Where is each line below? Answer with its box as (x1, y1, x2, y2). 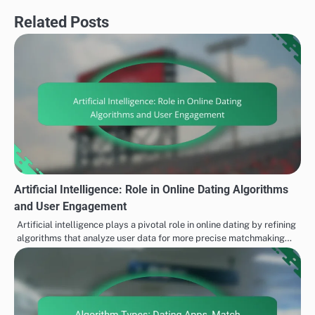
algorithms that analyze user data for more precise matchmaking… (17, 232, 292, 243)
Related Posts (14, 12, 109, 31)
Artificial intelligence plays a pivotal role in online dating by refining (17, 219, 296, 230)
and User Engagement (14, 199, 127, 213)
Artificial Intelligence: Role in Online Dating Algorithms (14, 182, 288, 196)
